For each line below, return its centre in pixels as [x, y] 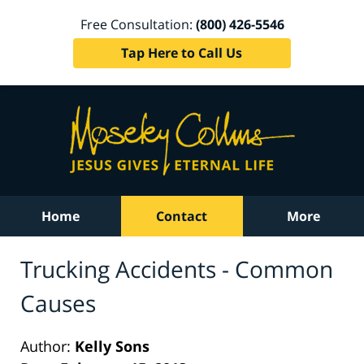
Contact [182, 216]
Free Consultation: [138, 24]
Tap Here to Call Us [182, 52]
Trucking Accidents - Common [177, 269]
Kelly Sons [112, 346]
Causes [58, 303]
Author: [48, 346]
